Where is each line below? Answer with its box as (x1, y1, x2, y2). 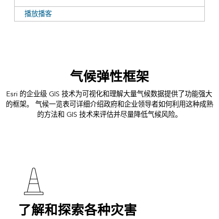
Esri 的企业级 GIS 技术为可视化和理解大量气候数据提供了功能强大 (6, 88, 213, 100)
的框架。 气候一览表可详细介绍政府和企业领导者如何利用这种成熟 (5, 98, 213, 110)
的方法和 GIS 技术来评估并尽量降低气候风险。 (37, 108, 182, 121)
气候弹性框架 (69, 66, 149, 88)
